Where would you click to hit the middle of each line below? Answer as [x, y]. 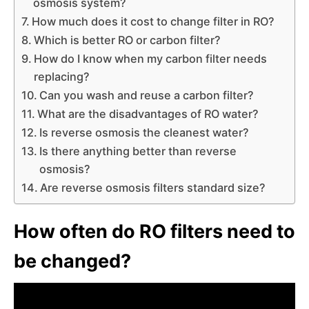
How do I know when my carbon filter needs [151, 58]
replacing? [62, 76]
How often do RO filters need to [154, 231]
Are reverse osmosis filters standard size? [153, 187]
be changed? [72, 261]
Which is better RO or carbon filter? [128, 40]
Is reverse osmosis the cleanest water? [144, 132]
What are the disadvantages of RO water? [148, 113]
